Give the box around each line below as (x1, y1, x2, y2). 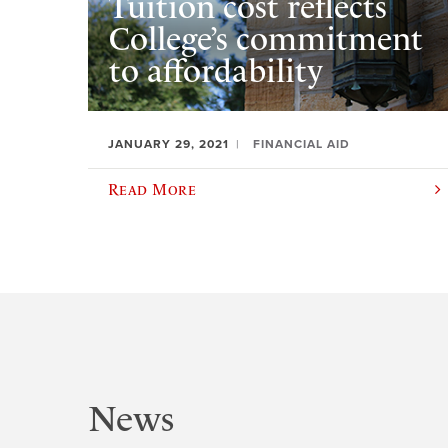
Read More (108, 179, 197, 198)
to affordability (108, 52, 323, 91)
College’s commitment (108, 20, 423, 59)
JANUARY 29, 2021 (108, 136, 229, 151)
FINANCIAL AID (252, 136, 350, 151)
